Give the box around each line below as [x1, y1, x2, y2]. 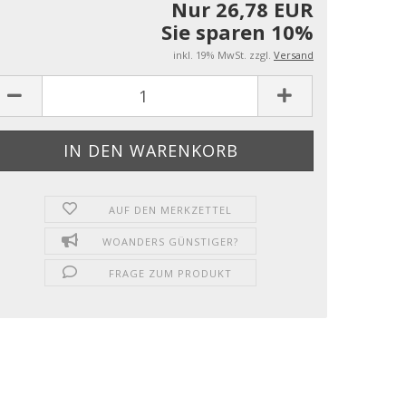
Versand [274, 48, 314, 62]
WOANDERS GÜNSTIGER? [101, 235, 238, 248]
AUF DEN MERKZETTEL [108, 203, 232, 217]
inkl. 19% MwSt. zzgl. [173, 48, 274, 62]
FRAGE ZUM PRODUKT [108, 266, 232, 280]
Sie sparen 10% [161, 18, 314, 45]
